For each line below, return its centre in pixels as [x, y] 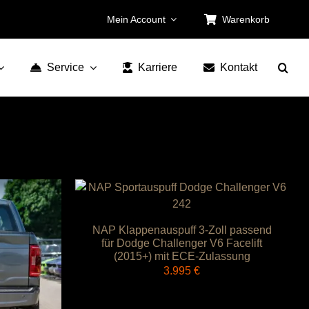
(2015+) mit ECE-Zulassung [182, 256]
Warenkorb [246, 19]
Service [66, 67]
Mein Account [136, 19]
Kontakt [239, 67]
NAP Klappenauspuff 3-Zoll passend [182, 230]
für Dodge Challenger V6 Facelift [182, 243]
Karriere [158, 67]
